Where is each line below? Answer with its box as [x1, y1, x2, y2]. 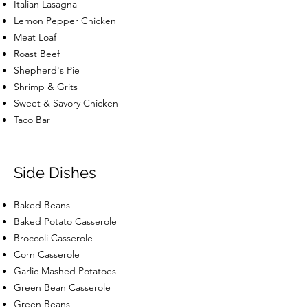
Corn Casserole [14, 247, 80, 261]
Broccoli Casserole [14, 231, 93, 244]
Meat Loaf [14, 30, 56, 43]
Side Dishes [14, 163, 96, 181]
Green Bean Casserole [14, 280, 111, 294]
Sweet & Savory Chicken [14, 96, 118, 109]
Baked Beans [14, 198, 70, 211]
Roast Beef [14, 47, 60, 60]
